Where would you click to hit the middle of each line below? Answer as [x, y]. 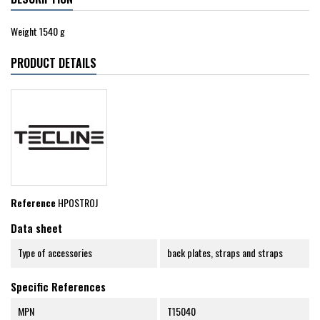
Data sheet [36, 228]
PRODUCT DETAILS [54, 63]
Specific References [58, 287]
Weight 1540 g [38, 31]
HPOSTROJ [78, 203]
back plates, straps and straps [225, 253]
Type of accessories [55, 253]
